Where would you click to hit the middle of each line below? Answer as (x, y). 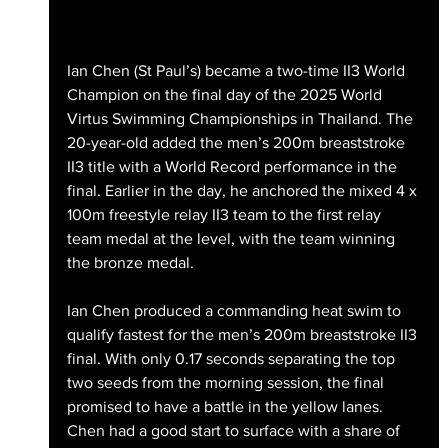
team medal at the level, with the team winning (232, 238)
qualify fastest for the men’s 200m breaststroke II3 (243, 334)
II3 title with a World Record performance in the (233, 166)
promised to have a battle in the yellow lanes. (226, 406)
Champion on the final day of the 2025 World (226, 94)
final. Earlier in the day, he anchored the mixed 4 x (243, 190)
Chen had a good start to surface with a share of (235, 430)
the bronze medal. (132, 262)
